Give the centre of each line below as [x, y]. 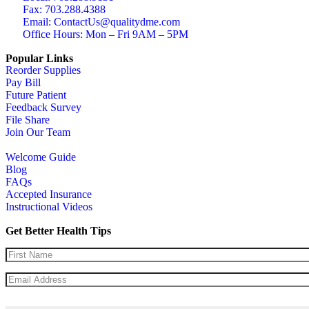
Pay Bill [23, 83]
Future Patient [36, 95]
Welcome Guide [41, 157]
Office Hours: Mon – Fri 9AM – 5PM [106, 34]
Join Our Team [38, 132]
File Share [28, 120]
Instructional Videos [49, 207]
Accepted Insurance [49, 195]
